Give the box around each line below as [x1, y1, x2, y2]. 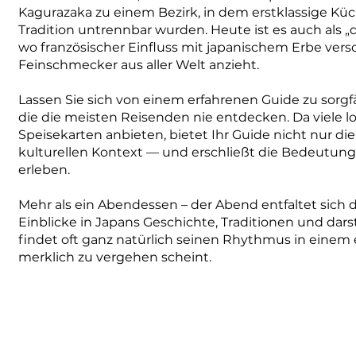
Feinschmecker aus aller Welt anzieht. [18, 57, 260, 72]
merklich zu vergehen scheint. [18, 250, 212, 265]
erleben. [18, 162, 71, 177]
